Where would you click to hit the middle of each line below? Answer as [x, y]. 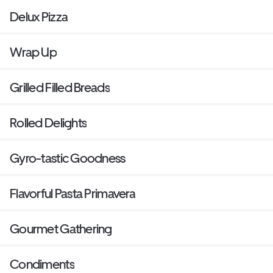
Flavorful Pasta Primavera [73, 194]
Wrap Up [33, 52]
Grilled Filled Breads [60, 88]
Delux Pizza [39, 17]
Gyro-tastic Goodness [68, 158]
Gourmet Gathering [61, 229]
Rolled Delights [48, 123]
